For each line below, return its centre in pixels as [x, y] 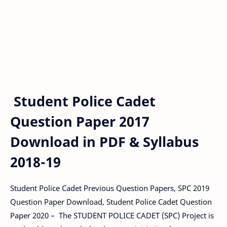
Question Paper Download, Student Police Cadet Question [111, 201]
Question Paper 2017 [80, 121]
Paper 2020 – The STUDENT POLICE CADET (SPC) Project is [112, 215]
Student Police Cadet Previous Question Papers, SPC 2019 [110, 188]
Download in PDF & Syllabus [104, 141]
